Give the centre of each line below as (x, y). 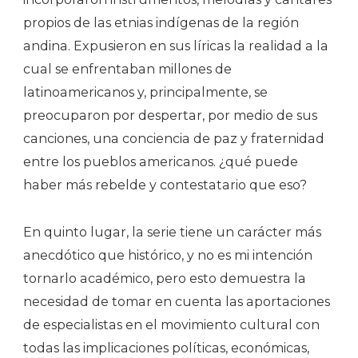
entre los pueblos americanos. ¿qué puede (161, 161)
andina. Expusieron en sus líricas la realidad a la (176, 46)
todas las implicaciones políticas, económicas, (166, 348)
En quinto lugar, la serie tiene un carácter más (172, 232)
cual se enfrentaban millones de (127, 69)
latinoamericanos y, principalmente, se (145, 92)
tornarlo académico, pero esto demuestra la (165, 278)
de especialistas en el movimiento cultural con (171, 324)
